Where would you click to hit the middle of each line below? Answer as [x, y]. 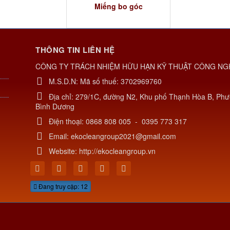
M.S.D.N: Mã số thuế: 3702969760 [105, 81]
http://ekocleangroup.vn [117, 151]
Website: [64, 151]
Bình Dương [55, 106]
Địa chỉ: [62, 96]
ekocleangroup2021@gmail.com [123, 136]
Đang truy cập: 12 [62, 186]
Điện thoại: [67, 121]
